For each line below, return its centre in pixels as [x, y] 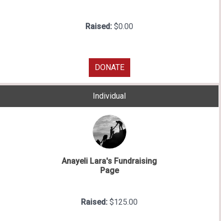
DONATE [109, 68]
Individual [109, 96]
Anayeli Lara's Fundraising [109, 161]
